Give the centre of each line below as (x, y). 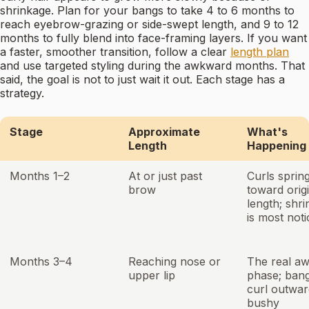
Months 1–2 (40, 176)
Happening (277, 146)
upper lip (152, 276)
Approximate (164, 132)
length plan (260, 52)
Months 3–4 (41, 262)
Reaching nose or (175, 262)
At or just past (165, 176)
